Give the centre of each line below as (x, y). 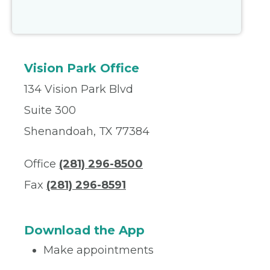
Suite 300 (50, 110)
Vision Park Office (82, 68)
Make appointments (99, 250)
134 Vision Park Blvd (79, 89)
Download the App (84, 230)
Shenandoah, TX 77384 (87, 131)
